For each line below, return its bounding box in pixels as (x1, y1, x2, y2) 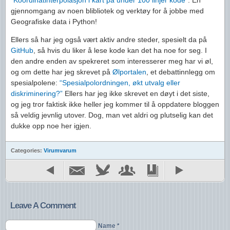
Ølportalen (112, 68, 146, 76)
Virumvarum (44, 147, 76, 154)
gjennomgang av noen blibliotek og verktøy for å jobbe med (11, 7, 204, 15)
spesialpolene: (11, 79, 60, 87)
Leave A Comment (10, 201, 76, 210)
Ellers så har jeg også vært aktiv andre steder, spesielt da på (11, 35, 207, 44)
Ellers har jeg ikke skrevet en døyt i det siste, (63, 89, 209, 98)
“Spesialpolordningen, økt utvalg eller (60, 79, 180, 87)
